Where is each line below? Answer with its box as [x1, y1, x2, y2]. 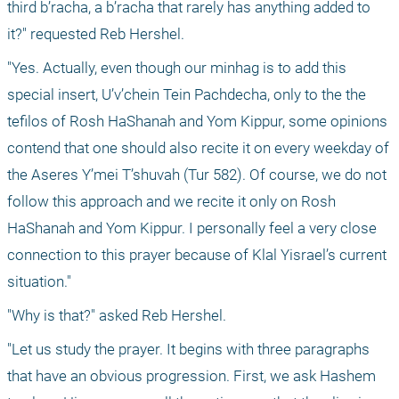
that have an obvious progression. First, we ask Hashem [7, 367, 376, 386]
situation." [7, 273, 71, 291]
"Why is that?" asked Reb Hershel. [7, 306, 226, 325]
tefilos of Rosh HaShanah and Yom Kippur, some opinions [7, 112, 387, 131]
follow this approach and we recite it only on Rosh [7, 192, 336, 211]
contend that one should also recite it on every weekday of [7, 139, 389, 158]
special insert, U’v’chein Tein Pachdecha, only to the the [7, 85, 366, 104]
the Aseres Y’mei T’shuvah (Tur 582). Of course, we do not [7, 166, 387, 184]
